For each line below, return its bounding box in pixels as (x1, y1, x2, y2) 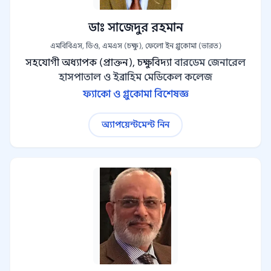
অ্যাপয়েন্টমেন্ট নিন (102, 119, 169, 130)
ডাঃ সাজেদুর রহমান (88, 20, 183, 35)
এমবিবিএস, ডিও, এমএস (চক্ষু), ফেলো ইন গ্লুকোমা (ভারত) (50, 41, 221, 50)
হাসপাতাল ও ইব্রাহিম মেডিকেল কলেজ (59, 71, 212, 83)
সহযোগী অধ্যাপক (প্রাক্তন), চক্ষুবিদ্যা (25, 57, 172, 69)
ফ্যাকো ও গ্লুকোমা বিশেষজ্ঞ (82, 88, 189, 100)
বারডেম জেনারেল (174, 57, 246, 69)
